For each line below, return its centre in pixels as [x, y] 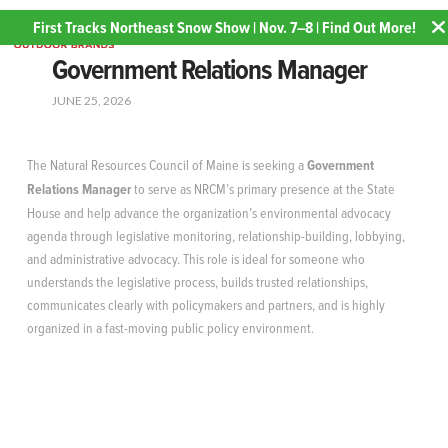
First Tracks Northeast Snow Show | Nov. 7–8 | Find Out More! [224, 27]
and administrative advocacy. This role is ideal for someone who [195, 258]
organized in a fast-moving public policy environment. [170, 327]
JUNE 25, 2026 [91, 100]
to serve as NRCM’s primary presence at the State [262, 188]
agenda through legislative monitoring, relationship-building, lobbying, [215, 235]
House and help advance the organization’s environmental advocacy [208, 212]
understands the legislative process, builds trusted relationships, [197, 281]
